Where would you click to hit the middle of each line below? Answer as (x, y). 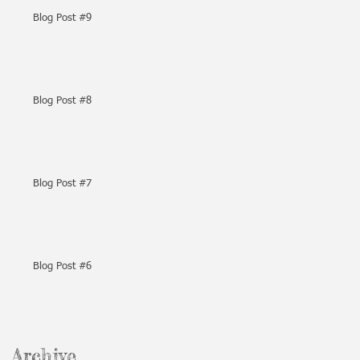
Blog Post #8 (62, 101)
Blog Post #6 (62, 266)
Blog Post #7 (62, 184)
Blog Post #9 (62, 18)
